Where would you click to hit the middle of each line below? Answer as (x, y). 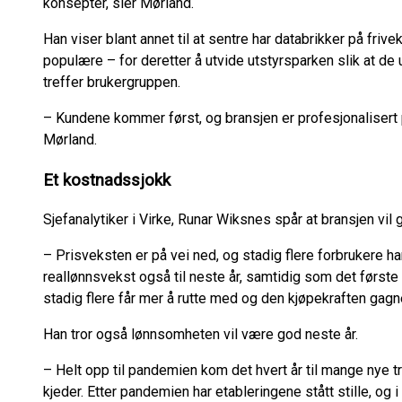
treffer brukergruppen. (112, 82)
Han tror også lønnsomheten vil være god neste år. (201, 335)
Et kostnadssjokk (107, 180)
